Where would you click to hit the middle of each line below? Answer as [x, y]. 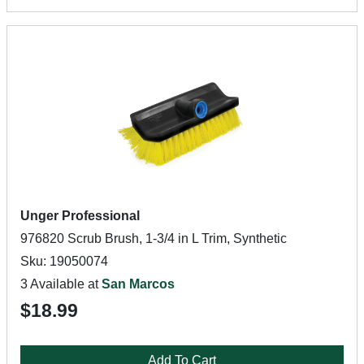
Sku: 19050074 [64, 261]
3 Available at [61, 284]
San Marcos [138, 284]
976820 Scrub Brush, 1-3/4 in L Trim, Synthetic [154, 238]
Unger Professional [80, 216]
